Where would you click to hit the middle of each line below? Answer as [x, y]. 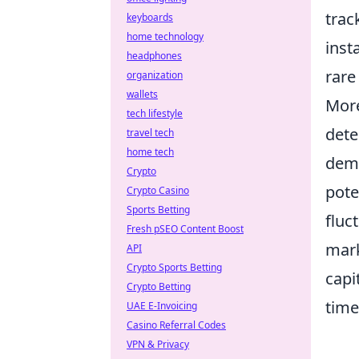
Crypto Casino [158, 190]
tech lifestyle [155, 113]
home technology [165, 36]
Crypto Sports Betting [174, 267]
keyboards [150, 17]
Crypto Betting [159, 286]
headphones [154, 56]
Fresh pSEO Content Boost [185, 229]
